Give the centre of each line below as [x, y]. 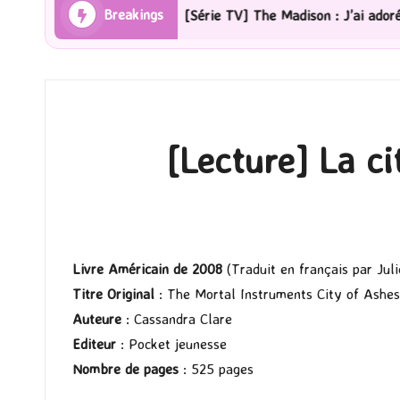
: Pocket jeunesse [171, 344]
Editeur [94, 344]
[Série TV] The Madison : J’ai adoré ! [192, 16]
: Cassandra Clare [179, 319]
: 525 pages [216, 369]
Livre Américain [121, 269]
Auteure [99, 319]
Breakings [133, 15]
